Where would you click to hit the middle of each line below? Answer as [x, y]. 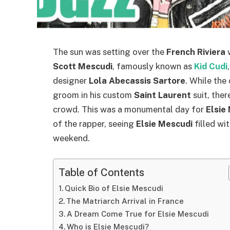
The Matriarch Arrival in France [125, 201]
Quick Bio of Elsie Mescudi [114, 188]
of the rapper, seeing [94, 124]
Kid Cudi [211, 66]
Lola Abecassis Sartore [137, 81]
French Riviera [196, 52]
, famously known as [153, 66]
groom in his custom [93, 95]
